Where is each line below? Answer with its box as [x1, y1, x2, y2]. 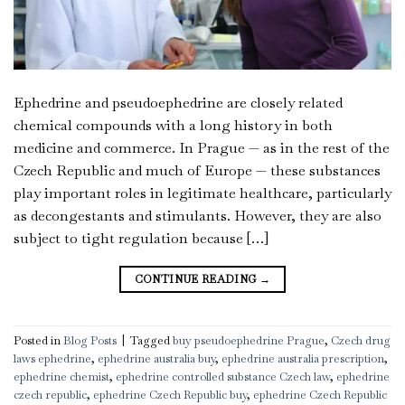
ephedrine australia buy [98, 351, 215, 367]
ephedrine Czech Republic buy [93, 387, 247, 403]
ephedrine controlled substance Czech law [116, 369, 330, 385]
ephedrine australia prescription [221, 351, 384, 367]
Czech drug [331, 333, 391, 349]
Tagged [130, 333, 173, 349]
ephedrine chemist [14, 369, 109, 385]
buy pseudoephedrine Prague [173, 333, 325, 349]
